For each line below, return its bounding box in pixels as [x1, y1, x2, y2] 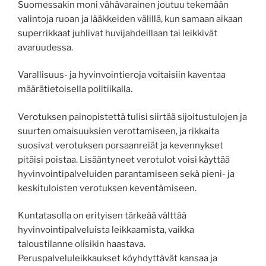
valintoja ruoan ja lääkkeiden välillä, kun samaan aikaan [18, 13, 243, 24]
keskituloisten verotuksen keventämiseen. [18, 182, 197, 194]
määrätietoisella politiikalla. [18, 84, 132, 95]
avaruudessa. [18, 42, 73, 53]
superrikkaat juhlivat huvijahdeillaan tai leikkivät [18, 27, 217, 39]
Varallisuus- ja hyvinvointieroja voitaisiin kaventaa [18, 69, 226, 81]
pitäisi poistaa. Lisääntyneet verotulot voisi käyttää [18, 154, 230, 165]
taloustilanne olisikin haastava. [18, 239, 145, 250]
